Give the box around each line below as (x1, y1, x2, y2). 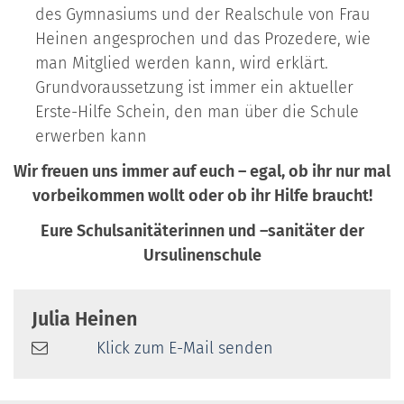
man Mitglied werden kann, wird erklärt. (35, 53, 328, 74)
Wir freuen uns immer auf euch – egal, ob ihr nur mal (14, 161, 390, 182)
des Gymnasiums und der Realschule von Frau (35, 5, 370, 25)
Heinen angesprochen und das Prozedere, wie (35, 29, 371, 50)
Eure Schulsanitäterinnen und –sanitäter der (40, 221, 364, 242)
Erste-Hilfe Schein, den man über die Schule (35, 102, 359, 123)
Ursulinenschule (142, 245, 262, 266)
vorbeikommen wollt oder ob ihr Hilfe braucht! (32, 186, 372, 207)
